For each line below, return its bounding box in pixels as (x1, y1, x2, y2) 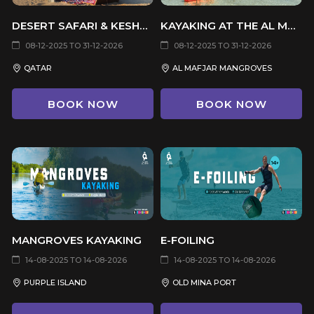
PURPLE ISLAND (24, 277, 86, 287)
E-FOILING (161, 233, 214, 247)
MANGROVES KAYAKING (12, 233, 142, 247)
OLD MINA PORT (172, 277, 236, 287)
